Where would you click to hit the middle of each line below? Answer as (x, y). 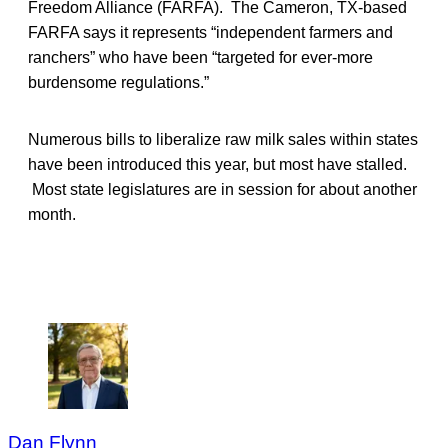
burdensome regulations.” (118, 82)
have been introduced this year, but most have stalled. (217, 164)
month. (52, 214)
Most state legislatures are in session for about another (222, 189)
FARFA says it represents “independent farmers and (210, 32)
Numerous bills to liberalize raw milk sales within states (223, 139)
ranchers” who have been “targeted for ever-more (200, 57)
